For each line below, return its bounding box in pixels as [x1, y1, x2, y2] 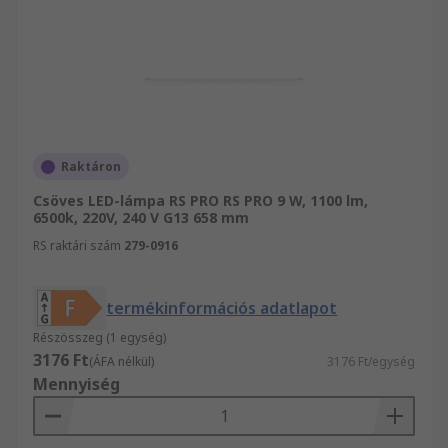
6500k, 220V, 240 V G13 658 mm [33, 208, 249, 227]
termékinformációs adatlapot [106, 297, 338, 319]
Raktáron [61, 158, 121, 175]
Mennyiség [33, 373, 120, 395]
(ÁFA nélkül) [89, 353, 154, 370]
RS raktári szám [33, 237, 121, 254]
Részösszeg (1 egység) [33, 329, 166, 346]
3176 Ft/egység [327, 353, 415, 370]
